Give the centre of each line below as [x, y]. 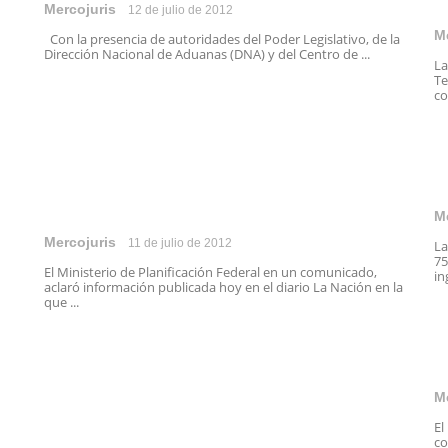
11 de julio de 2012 [180, 243]
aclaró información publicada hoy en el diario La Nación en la [223, 287]
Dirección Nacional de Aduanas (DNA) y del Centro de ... [207, 54]
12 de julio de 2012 [180, 10]
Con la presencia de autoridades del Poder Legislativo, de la [222, 39]
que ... [61, 302]
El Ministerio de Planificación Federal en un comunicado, [210, 272]
